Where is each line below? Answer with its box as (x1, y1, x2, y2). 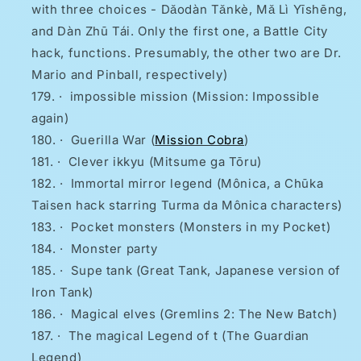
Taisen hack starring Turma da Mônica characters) (31, 197, 342, 214)
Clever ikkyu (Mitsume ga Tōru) (68, 154, 262, 170)
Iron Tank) (31, 284, 93, 301)
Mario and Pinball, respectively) (31, 67, 228, 83)
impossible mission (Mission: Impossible (69, 89, 320, 105)
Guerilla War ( (70, 132, 156, 148)
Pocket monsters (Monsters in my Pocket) (70, 219, 331, 235)
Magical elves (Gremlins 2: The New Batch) (70, 306, 338, 322)
